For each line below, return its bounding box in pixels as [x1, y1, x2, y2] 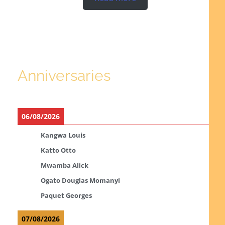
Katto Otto [40, 145, 76, 155]
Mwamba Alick [40, 160, 88, 170]
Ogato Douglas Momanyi [40, 175, 120, 185]
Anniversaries [17, 66, 110, 84]
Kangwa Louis [40, 130, 85, 140]
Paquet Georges [40, 190, 92, 200]
